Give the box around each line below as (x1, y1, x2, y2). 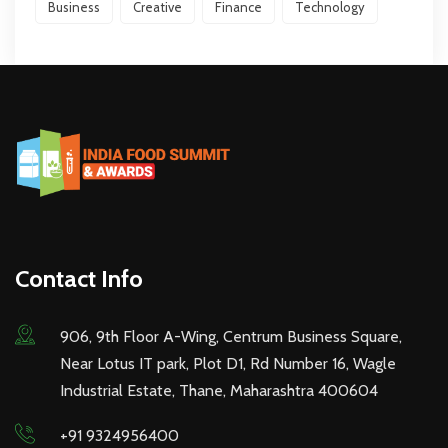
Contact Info (15, 264, 143, 294)
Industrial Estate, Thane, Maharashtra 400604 (60, 381, 378, 401)
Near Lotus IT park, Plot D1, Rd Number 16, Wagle (60, 354, 396, 374)
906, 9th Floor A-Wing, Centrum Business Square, (60, 327, 402, 347)
